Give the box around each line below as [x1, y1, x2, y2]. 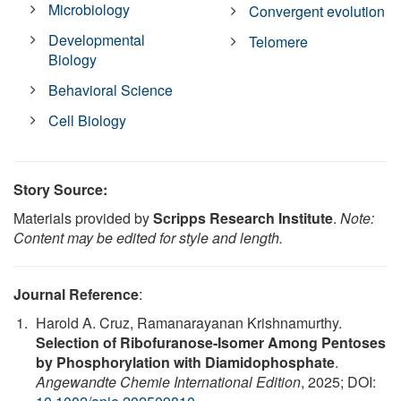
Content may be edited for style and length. [13, 227, 283, 249]
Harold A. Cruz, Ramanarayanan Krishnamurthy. [36, 312, 342, 334]
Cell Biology [48, 110, 127, 132]
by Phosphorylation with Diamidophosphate [36, 352, 335, 373]
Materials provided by [13, 208, 153, 229]
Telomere [249, 31, 309, 53]
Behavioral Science [48, 80, 174, 101]
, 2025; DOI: [301, 371, 376, 393]
